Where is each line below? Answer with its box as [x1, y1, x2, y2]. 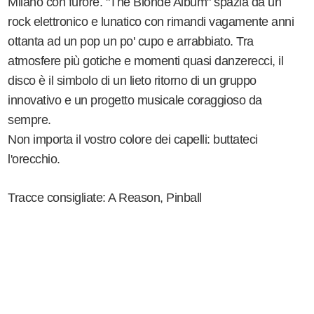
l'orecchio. [8, 152, 60, 167]
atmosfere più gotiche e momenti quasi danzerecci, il [8, 54, 284, 69]
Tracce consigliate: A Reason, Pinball [8, 191, 202, 205]
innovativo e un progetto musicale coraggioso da [8, 93, 262, 108]
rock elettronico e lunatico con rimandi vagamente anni [8, 15, 294, 29]
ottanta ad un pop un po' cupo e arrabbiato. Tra [8, 34, 254, 49]
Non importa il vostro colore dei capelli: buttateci [8, 132, 258, 147]
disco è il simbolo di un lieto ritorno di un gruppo [8, 74, 257, 88]
